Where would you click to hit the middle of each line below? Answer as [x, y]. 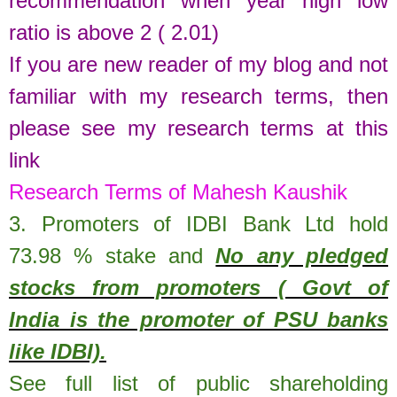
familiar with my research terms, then [198, 96]
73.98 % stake [82, 255]
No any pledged [302, 255]
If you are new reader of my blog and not [198, 64]
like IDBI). [58, 351]
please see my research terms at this [198, 128]
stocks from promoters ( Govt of [198, 287]
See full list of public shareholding [198, 383]
